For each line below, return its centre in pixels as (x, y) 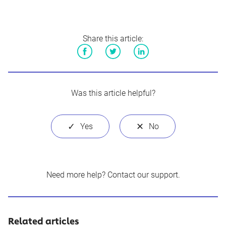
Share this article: (113, 38)
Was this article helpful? (113, 93)
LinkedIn (148, 66)
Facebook (94, 66)
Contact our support (143, 175)
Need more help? (77, 175)
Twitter (117, 66)
